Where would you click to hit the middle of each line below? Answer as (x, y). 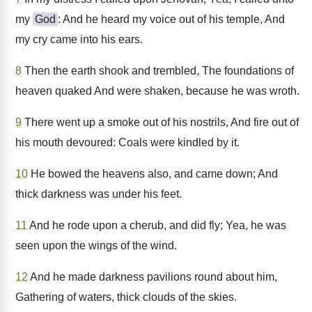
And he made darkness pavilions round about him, (153, 277)
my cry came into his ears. (79, 39)
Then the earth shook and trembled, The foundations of (158, 71)
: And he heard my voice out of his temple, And (171, 19)
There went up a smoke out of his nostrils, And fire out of (160, 122)
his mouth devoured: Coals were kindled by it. (127, 142)
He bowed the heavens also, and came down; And (153, 174)
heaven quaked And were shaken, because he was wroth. (157, 91)
